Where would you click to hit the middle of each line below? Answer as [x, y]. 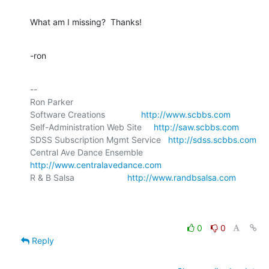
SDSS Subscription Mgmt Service [99, 139]
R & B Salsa [79, 177]
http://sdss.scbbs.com [212, 139]
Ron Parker [52, 101]
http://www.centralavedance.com [96, 165]
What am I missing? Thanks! [86, 22]
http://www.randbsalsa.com [182, 177]
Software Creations [86, 114]
